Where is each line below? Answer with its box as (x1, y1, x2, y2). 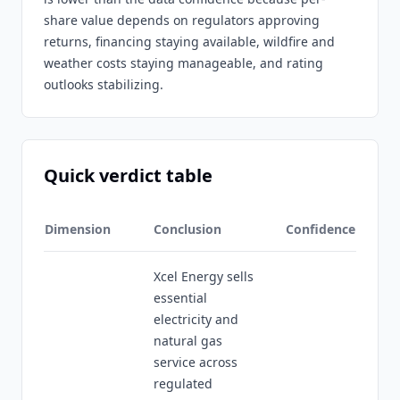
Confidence (286, 221, 355, 237)
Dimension (45, 221, 111, 237)
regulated (154, 375, 212, 392)
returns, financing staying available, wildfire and (44, 33, 335, 50)
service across (154, 354, 237, 371)
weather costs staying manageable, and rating (44, 54, 323, 71)
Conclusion (154, 221, 221, 237)
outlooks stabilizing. (44, 76, 163, 93)
